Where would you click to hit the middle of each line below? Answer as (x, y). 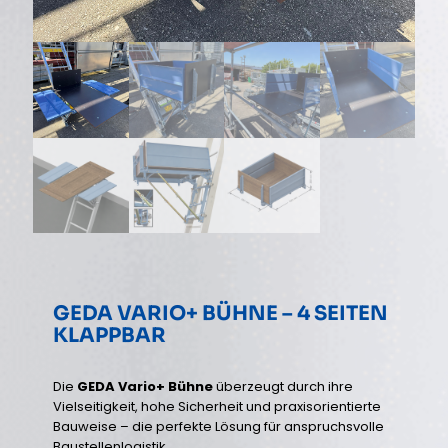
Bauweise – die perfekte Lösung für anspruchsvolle (218, 427)
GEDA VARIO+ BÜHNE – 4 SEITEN (220, 314)
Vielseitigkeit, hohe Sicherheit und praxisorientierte (217, 407)
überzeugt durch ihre (283, 387)
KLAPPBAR (109, 336)
